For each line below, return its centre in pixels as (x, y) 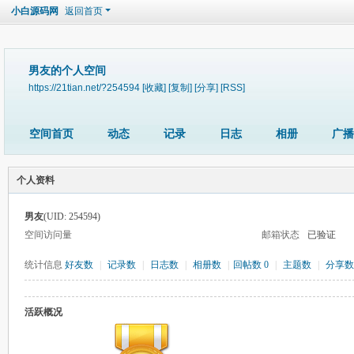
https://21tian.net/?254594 (84, 87)
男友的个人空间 (67, 71)
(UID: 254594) (72, 217)
